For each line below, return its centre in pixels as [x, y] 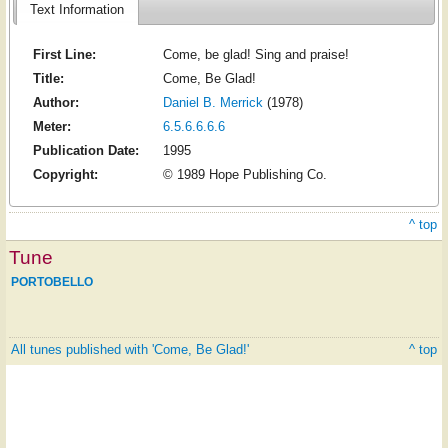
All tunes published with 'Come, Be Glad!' [130, 349]
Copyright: [65, 175]
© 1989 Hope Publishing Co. [244, 175]
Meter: [51, 127]
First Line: [64, 55]
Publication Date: [85, 151]
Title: [48, 79]
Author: [55, 103]
